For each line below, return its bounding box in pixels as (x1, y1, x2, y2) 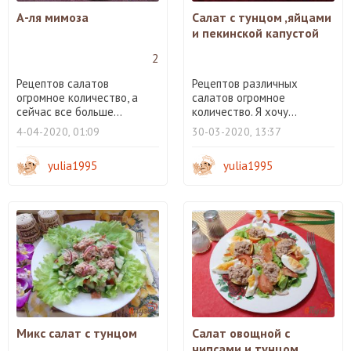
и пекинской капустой (192, 25, 319, 41)
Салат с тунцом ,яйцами (192, 9, 331, 25)
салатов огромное (192, 90, 285, 105)
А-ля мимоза (16, 9, 89, 25)
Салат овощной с (192, 324, 290, 341)
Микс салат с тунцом (16, 324, 137, 341)
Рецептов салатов (16, 76, 109, 91)
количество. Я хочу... (192, 104, 297, 119)
